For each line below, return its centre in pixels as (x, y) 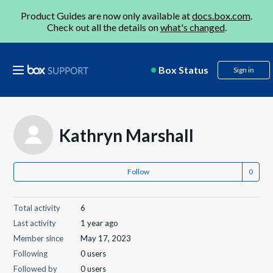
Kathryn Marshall (127, 135)
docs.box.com (221, 16)
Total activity (37, 208)
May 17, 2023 (106, 238)
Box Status (183, 70)
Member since (39, 238)
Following (31, 253)
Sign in (244, 70)
